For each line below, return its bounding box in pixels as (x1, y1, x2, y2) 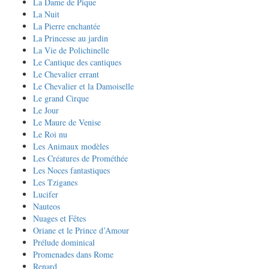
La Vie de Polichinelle (33, 44, 109, 56)
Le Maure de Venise (33, 116, 101, 128)
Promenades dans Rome (33, 249, 113, 260)
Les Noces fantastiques (33, 165, 110, 176)
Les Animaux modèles (33, 141, 109, 152)
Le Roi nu (33, 128, 67, 140)
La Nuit (33, 8, 59, 20)
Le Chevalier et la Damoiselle (33, 80, 134, 92)
